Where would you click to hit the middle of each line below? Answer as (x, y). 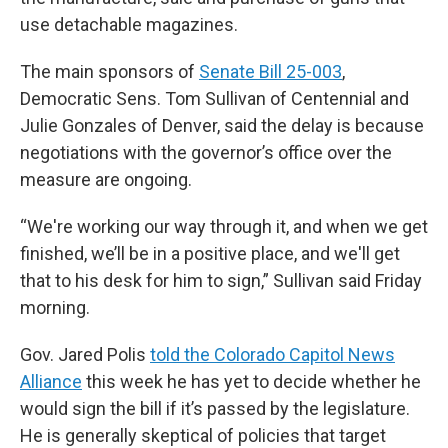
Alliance (51, 381)
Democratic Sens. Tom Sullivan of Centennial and (214, 98)
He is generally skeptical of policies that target (203, 435)
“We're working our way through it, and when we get (224, 226)
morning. (55, 307)
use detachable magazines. (129, 24)
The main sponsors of (109, 71)
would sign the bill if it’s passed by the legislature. (215, 408)
